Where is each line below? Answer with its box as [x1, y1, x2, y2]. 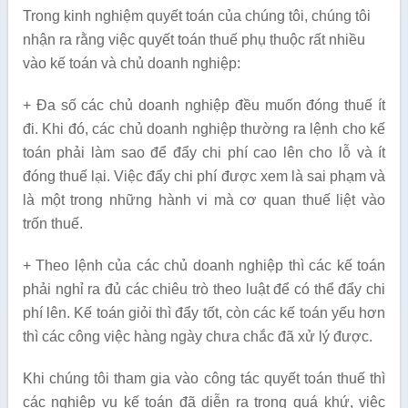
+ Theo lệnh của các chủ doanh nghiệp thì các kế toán [22, 258, 386, 274]
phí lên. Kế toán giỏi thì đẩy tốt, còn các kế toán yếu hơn [22, 305, 386, 321]
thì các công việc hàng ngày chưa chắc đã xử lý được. [22, 329, 372, 345]
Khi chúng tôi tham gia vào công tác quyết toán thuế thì [22, 371, 386, 387]
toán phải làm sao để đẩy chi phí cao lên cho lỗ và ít [22, 145, 386, 161]
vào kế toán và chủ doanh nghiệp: [22, 56, 240, 72]
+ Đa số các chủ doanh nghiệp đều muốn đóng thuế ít [22, 97, 386, 114]
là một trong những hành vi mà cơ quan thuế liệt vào [22, 192, 386, 209]
